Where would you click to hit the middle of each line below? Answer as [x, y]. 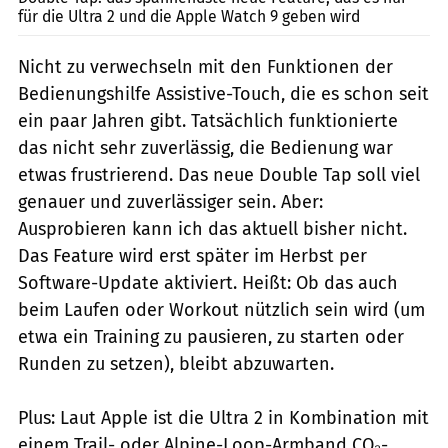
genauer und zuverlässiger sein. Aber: [170, 201]
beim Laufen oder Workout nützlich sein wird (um [221, 309]
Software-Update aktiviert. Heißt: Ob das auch [208, 282]
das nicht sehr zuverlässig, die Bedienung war [205, 147]
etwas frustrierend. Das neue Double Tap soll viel [219, 174]
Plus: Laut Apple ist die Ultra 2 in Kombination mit [223, 417]
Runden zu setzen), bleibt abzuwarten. [176, 363]
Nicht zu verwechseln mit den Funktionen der [205, 66]
